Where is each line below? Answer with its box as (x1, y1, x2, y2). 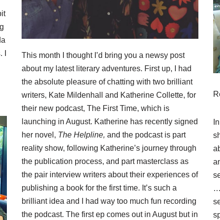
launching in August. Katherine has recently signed (22, 117, 198, 126)
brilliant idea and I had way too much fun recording (22, 197, 196, 206)
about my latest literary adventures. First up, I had (22, 64, 192, 73)
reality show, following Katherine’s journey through (22, 144, 196, 153)
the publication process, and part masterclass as (22, 157, 189, 166)
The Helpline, (58, 131, 105, 139)
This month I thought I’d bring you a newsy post (22, 51, 185, 60)
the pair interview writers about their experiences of (22, 170, 198, 179)
